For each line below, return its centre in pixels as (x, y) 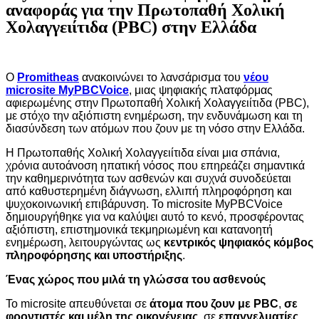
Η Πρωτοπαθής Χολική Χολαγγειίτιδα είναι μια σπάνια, (143, 153)
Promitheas (48, 77)
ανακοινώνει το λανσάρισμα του (161, 77)
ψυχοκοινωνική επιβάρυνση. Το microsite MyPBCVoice (144, 204)
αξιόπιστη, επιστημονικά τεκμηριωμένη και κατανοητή (139, 230)
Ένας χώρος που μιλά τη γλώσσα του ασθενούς (136, 279)
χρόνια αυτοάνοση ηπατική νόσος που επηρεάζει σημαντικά (155, 166)
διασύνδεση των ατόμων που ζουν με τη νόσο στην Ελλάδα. (155, 129)
